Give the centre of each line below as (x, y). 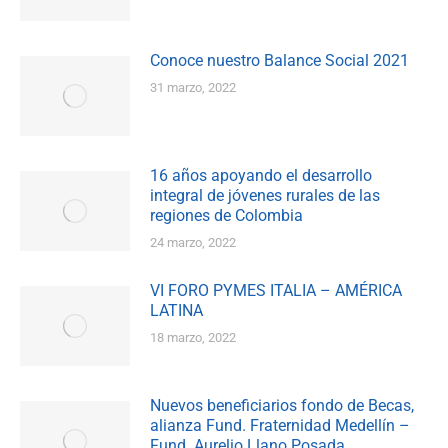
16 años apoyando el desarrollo (261, 176)
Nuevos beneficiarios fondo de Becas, (282, 406)
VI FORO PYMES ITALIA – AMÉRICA (276, 291)
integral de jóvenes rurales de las (265, 196)
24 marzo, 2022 (193, 243)
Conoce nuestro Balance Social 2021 (279, 61)
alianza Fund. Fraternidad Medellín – (280, 426)
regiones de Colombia (226, 216)
